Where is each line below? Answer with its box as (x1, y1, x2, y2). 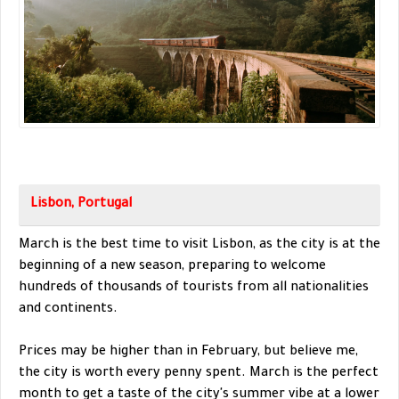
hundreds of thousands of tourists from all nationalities (19, 281, 369, 297)
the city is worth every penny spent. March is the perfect (19, 367, 379, 382)
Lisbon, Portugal (30, 198, 132, 213)
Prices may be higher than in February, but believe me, (19, 346, 358, 361)
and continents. (19, 303, 118, 318)
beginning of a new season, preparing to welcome (19, 260, 326, 275)
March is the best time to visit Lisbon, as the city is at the (19, 239, 380, 254)
